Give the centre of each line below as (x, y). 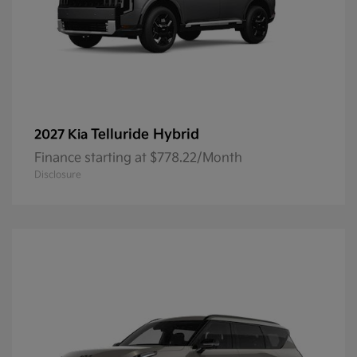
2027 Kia (63, 135)
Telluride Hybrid (145, 135)
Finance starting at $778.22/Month (138, 159)
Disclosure (58, 175)
